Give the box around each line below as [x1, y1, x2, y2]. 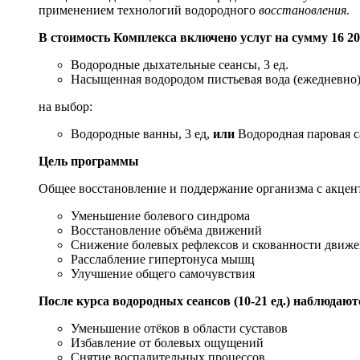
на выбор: [39, 99, 92, 113]
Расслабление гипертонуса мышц [71, 252, 255, 266]
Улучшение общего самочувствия [71, 266, 255, 280]
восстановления [259, 2, 346, 17]
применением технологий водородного [39, 2, 259, 17]
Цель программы [39, 153, 139, 168]
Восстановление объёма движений [71, 223, 262, 237]
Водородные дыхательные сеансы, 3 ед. [71, 57, 292, 72]
